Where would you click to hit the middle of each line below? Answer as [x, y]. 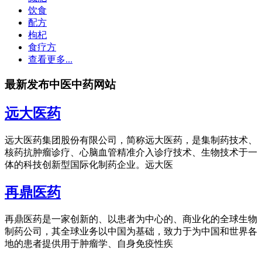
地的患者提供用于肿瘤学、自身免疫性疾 [89, 243]
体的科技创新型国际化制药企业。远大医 [89, 164]
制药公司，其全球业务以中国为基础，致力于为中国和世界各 [131, 231]
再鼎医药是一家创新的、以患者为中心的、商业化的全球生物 [131, 219]
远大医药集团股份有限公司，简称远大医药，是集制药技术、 [131, 140]
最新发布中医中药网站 [60, 85]
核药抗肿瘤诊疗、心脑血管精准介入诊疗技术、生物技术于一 [131, 152]
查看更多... [50, 60]
